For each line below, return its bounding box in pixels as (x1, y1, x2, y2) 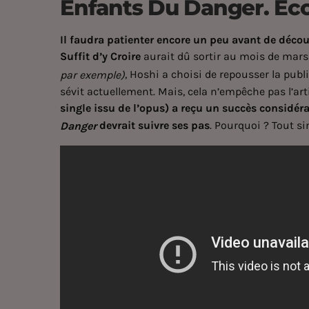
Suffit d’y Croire (60, 50, 141, 63)
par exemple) (60, 68, 125, 81)
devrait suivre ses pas (97, 118, 210, 132)
